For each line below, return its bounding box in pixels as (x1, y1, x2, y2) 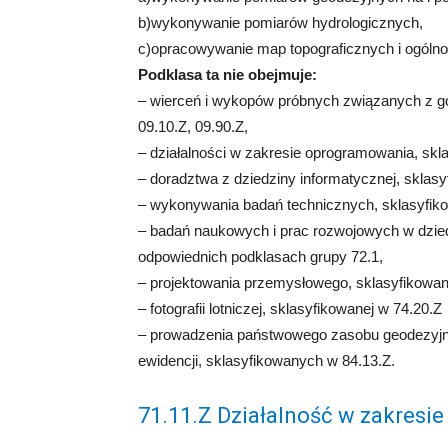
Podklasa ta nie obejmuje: (138, 66, 317, 83)
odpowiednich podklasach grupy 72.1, (138, 248, 383, 265)
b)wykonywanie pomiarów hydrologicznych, (138, 14, 423, 31)
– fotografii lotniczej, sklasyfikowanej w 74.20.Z (138, 300, 442, 317)
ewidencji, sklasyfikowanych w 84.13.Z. (138, 352, 395, 369)
